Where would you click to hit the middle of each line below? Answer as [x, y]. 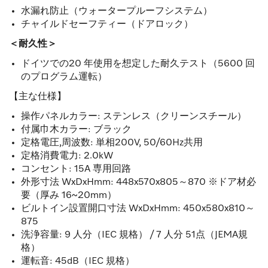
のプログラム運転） [64, 77]
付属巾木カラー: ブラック [76, 130]
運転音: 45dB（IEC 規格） [78, 262]
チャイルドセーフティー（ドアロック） [107, 25]
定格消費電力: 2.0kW [67, 156]
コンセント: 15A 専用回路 [76, 170]
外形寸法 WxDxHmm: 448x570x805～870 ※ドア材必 [138, 183]
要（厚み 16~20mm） [69, 196]
